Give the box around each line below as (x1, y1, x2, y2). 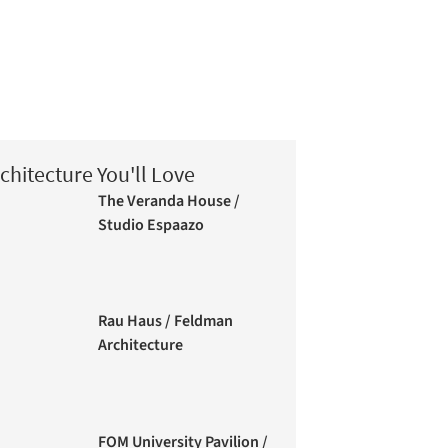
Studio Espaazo (98, 213, 205, 236)
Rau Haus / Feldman (98, 310, 234, 333)
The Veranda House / (98, 189, 241, 212)
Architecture (98, 334, 184, 357)
